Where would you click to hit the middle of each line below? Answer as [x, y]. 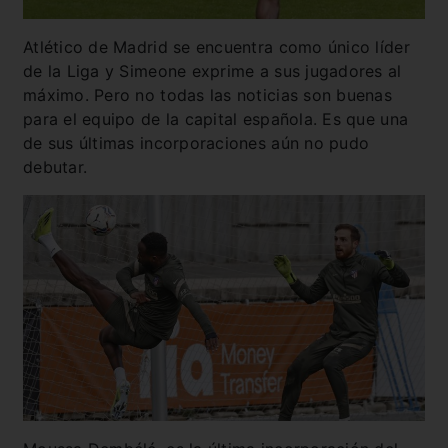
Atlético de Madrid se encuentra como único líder [216, 46]
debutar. [55, 166]
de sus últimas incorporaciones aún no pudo [196, 142]
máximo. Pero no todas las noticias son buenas [207, 94]
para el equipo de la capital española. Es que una [216, 118]
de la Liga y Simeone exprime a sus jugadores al [212, 70]
